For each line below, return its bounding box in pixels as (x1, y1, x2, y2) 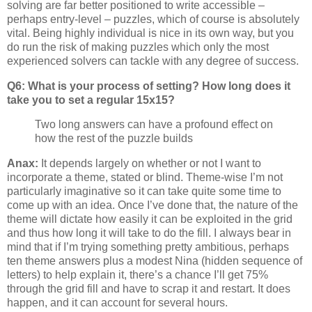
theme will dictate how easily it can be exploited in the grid (7, 213, 292, 226)
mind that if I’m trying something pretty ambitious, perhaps (7, 241, 289, 253)
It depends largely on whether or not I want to (38, 157, 261, 170)
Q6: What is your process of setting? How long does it (7, 79, 290, 92)
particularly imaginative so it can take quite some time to (7, 185, 281, 198)
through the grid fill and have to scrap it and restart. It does (7, 283, 290, 295)
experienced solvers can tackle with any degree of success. (7, 54, 299, 67)
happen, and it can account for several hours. (7, 297, 228, 309)
